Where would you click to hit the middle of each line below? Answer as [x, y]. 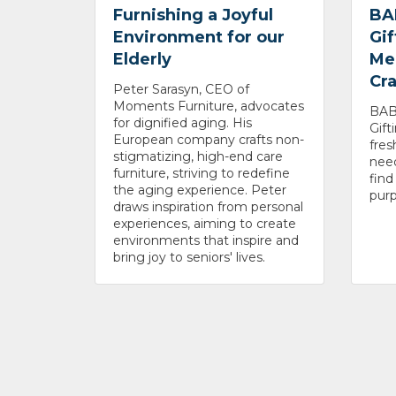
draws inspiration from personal [208, 206]
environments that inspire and [206, 240]
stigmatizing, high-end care [198, 156]
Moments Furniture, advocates [209, 106]
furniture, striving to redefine [202, 173]
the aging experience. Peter [200, 190]
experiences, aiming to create [205, 223]
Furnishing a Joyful [193, 15]
